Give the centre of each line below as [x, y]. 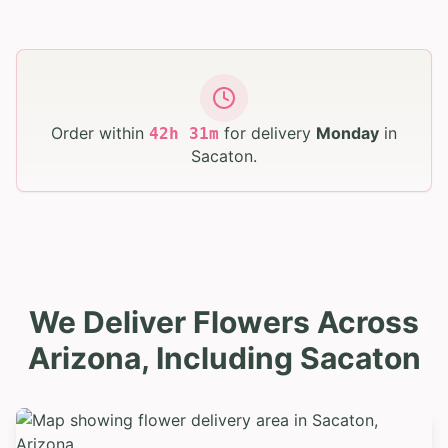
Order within [97, 132]
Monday [347, 132]
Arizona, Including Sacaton [224, 357]
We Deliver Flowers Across [224, 321]
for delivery [270, 132]
